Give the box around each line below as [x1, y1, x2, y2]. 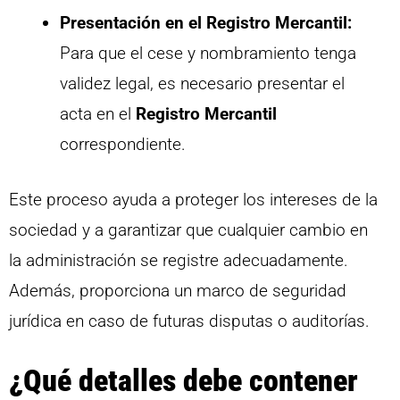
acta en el [60, 103, 136, 124]
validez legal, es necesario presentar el [60, 72, 345, 94]
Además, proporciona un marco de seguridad [9, 280, 346, 302]
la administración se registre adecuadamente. [9, 250, 348, 271]
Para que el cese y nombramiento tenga [60, 42, 356, 63]
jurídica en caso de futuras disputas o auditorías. [9, 311, 370, 332]
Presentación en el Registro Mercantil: [60, 12, 352, 33]
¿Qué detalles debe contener [9, 362, 358, 398]
